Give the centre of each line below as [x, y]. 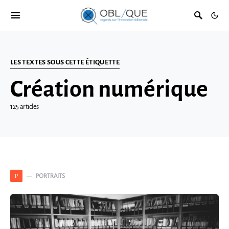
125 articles [25, 107]
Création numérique [109, 89]
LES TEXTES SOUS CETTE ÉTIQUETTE [65, 62]
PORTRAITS [50, 176]
